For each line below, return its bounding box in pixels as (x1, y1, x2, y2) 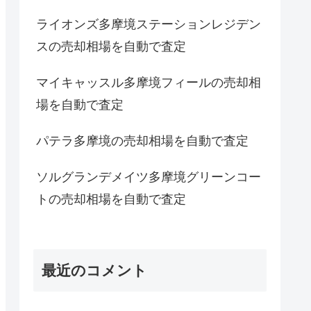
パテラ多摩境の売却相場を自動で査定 (36, 133, 249, 148)
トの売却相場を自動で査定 (36, 192, 186, 206)
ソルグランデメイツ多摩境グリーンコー (36, 169, 261, 184)
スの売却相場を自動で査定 (36, 39, 186, 53)
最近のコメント (42, 262, 147, 279)
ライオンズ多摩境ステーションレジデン (36, 17, 261, 31)
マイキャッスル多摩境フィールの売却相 (36, 75, 261, 90)
